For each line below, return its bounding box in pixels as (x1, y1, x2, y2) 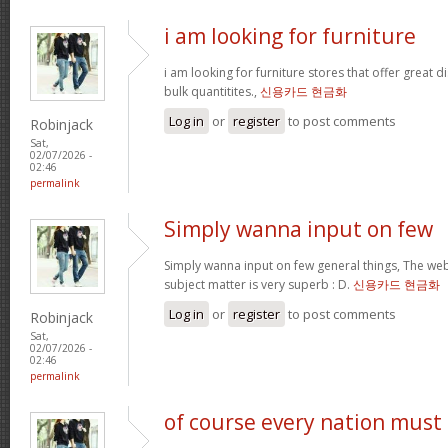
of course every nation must (164, 407, 442, 436)
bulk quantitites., (164, 82, 260, 100)
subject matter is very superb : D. (164, 275, 353, 293)
